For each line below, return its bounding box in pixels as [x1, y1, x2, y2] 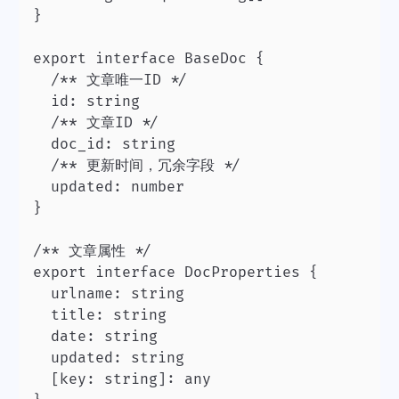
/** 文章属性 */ [33, 241, 152, 260]
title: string [33, 305, 167, 324]
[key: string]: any [33, 370, 211, 388]
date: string [33, 327, 158, 346]
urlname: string [33, 284, 184, 303]
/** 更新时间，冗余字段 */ [33, 156, 241, 175]
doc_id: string [33, 134, 175, 153]
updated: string [33, 348, 184, 367]
